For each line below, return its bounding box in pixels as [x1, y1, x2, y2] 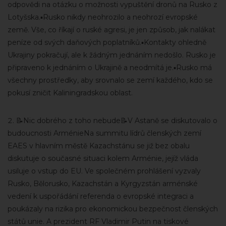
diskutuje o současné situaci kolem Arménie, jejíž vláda [8, 154, 198, 163]
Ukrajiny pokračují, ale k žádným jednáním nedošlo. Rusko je [8, 50, 216, 60]
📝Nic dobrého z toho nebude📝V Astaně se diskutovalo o [16, 116, 217, 125]
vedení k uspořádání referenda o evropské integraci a [8, 192, 194, 201]
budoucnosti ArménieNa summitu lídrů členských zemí [8, 129, 201, 138]
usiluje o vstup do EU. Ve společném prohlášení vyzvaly [8, 166, 201, 176]
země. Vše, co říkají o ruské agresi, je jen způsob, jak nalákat [8, 25, 215, 34]
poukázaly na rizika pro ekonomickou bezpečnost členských [8, 204, 218, 213]
